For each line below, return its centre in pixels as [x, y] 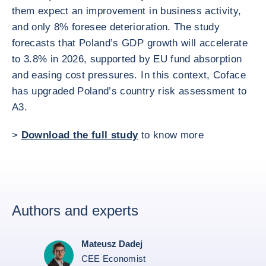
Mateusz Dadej [112, 243]
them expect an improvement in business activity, [127, 11]
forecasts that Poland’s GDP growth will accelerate [130, 43]
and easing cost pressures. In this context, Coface [129, 75]
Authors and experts [75, 210]
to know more [172, 135]
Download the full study [80, 135]
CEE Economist [113, 258]
